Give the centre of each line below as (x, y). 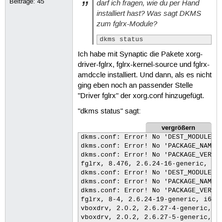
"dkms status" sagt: (109, 112)
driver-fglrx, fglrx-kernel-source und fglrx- (143, 65)
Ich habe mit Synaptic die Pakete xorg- (140, 54)
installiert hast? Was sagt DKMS (149, 14)
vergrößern (179, 127)
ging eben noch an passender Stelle (135, 85)
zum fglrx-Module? (127, 24)
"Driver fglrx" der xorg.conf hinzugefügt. (141, 96)
